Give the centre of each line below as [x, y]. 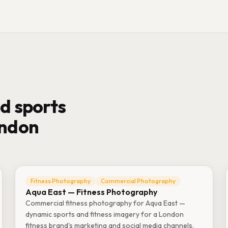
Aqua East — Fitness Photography [92, 192]
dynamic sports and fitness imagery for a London [105, 214]
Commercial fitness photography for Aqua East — [106, 203]
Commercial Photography [138, 181]
